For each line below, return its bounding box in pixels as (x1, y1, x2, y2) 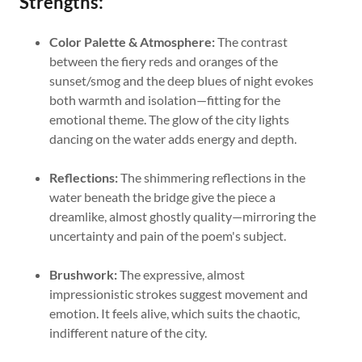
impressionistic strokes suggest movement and (48, 286, 308, 301)
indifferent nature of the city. (48, 325, 207, 340)
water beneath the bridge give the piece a (48, 189, 276, 204)
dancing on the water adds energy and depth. (48, 131, 297, 146)
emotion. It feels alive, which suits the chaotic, (48, 305, 300, 321)
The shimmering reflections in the (117, 170, 305, 185)
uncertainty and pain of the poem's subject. (48, 228, 286, 243)
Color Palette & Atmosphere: (48, 34, 215, 49)
